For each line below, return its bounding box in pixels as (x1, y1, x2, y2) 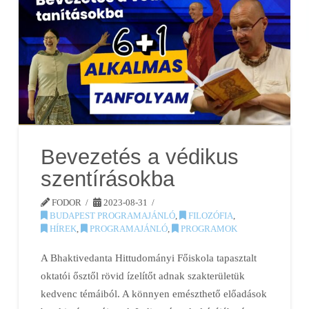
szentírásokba (41, 167, 175, 192)
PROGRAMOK (179, 223, 238, 235)
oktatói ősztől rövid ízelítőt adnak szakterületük (41, 269, 246, 281)
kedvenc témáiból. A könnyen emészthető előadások (41, 287, 268, 299)
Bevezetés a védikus (41, 145, 239, 170)
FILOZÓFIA (186, 210, 234, 221)
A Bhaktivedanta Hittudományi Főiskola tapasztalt (41, 251, 257, 263)
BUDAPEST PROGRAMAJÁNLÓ (48, 210, 176, 221)
